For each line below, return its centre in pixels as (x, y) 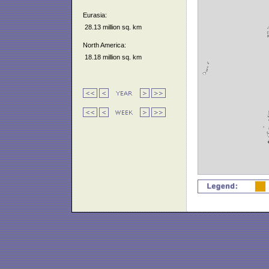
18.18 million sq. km (112, 57)
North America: (104, 45)
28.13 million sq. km (112, 27)
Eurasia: (95, 15)
